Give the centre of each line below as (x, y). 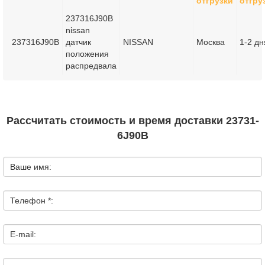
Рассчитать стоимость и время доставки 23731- (132, 121)
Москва (211, 42)
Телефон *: (32, 201)
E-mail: (23, 234)
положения (87, 54)
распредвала (91, 66)
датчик (78, 42)
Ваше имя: (31, 167)
